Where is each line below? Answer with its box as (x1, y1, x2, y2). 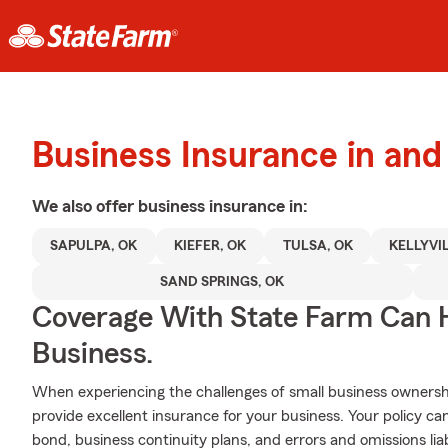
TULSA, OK (282, 239, 353, 253)
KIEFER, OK (174, 239, 246, 253)
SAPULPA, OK (50, 239, 138, 253)
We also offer (32, 197, 138, 215)
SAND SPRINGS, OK (160, 275, 285, 289)
